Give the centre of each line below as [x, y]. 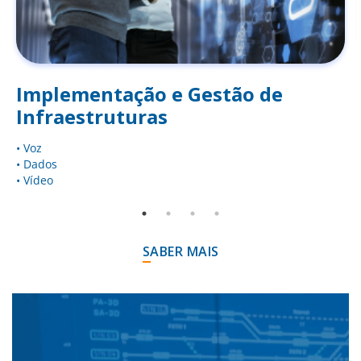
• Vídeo [35, 180]
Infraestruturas [92, 116]
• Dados [37, 164]
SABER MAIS [180, 251]
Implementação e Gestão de [149, 93]
